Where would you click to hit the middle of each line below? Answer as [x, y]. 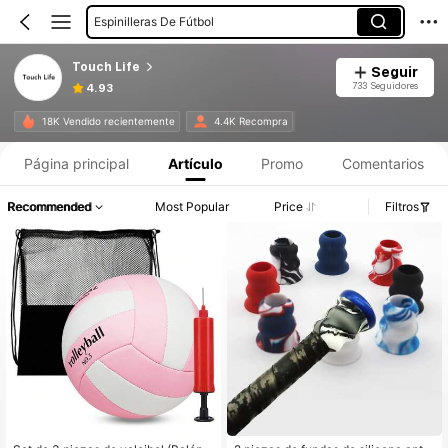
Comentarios [382, 163]
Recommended [49, 207]
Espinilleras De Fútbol [153, 21]
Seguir [394, 71]
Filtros [402, 207]
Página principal [77, 163]
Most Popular [192, 207]
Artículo [195, 163]
